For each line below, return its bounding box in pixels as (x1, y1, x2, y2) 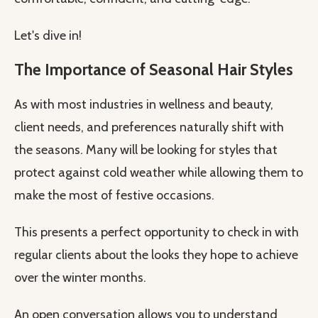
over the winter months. (14, 270, 146, 286)
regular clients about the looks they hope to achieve (14, 247, 298, 263)
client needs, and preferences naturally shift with (14, 119, 284, 136)
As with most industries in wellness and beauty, (14, 97, 273, 113)
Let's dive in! (14, 28, 82, 44)
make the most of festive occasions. (14, 187, 214, 204)
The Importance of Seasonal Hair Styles (14, 60, 293, 80)
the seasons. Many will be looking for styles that (14, 142, 278, 158)
